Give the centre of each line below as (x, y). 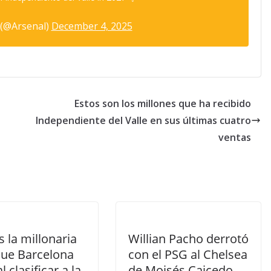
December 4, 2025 (92, 26)
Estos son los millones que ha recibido (163, 104)
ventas (235, 138)
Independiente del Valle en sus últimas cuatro (143, 121)
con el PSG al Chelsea (188, 255)
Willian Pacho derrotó (188, 239)
